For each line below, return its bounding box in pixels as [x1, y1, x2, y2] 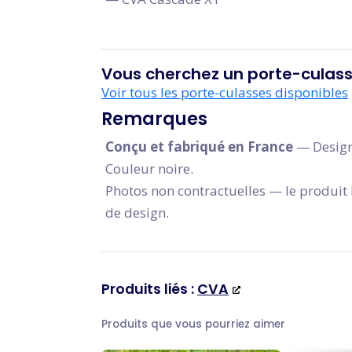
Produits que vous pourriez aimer [101, 317, 285, 332]
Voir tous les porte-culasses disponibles [101, 83, 348, 101]
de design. [105, 203, 169, 222]
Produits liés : [101, 280, 197, 299]
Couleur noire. [105, 159, 193, 178]
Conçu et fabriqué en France [105, 137, 293, 156]
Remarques [101, 107, 207, 131]
